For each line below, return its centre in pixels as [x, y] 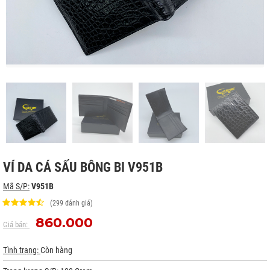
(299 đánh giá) [71, 203]
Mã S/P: [16, 186]
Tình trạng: [22, 250]
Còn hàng [56, 250]
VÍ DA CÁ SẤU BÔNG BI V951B [83, 167]
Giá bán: [16, 224]
